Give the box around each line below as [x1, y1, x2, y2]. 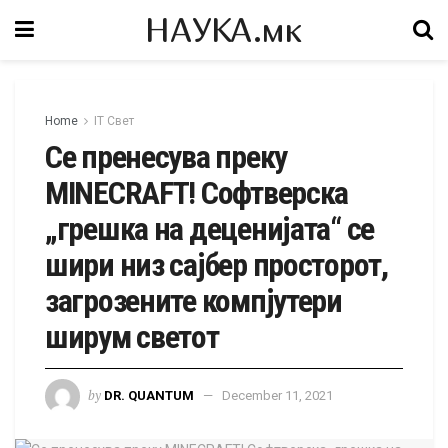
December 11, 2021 [222, 387, 333, 403]
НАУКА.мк [145, 9, 302, 50]
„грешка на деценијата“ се [45, 210, 374, 248]
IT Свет [94, 114, 134, 128]
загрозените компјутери [45, 282, 342, 320]
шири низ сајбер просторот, [45, 246, 388, 284]
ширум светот [45, 318, 219, 356]
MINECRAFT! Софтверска [45, 174, 349, 212]
